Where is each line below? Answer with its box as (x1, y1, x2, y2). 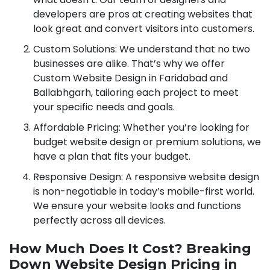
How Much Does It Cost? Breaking (9, 240, 251, 257)
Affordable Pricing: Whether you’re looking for (33, 120, 250, 134)
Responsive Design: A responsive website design (33, 169, 259, 184)
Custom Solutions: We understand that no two (33, 42, 250, 56)
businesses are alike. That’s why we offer (33, 56, 225, 71)
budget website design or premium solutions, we (33, 134, 261, 149)
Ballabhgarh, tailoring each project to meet (33, 85, 239, 99)
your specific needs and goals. (33, 99, 175, 114)
